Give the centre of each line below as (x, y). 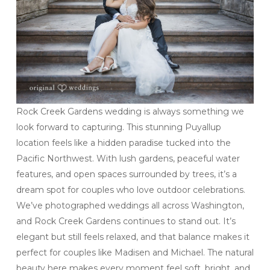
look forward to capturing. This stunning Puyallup (118, 127)
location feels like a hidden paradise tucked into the (123, 143)
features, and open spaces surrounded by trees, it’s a (126, 174)
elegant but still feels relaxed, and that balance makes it (133, 237)
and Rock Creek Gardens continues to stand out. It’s (126, 221)
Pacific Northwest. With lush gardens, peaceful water (128, 159)
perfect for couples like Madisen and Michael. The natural (135, 253)
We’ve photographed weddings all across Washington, (130, 206)
